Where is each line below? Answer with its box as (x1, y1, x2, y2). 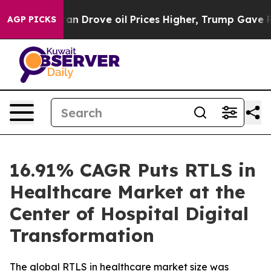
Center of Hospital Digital (10, 202, 249, 225)
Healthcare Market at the (10, 180, 245, 203)
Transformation (10, 224, 154, 247)
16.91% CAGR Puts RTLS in (10, 158, 256, 181)
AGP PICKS (7, 14, 56, 25)
